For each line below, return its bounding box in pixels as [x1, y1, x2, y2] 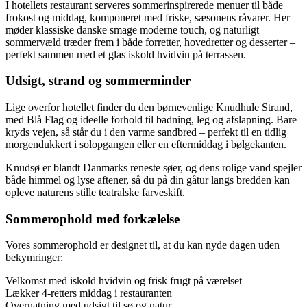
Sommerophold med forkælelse [5, 211, 180, 226]
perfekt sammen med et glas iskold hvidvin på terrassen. [5, 48, 246, 60]
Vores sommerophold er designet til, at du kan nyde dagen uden [5, 239, 280, 251]
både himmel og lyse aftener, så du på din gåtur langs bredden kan [5, 173, 290, 186]
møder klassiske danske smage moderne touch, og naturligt [5, 23, 259, 36]
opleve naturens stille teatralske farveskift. [5, 186, 185, 198]
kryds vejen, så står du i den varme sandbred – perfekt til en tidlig [5, 125, 286, 138]
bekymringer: [5, 251, 63, 264]
